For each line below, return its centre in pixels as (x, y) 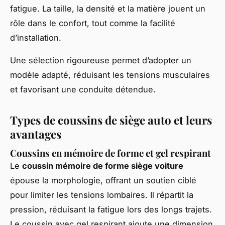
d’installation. (36, 37)
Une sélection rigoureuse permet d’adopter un (101, 60)
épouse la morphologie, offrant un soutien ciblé (103, 181)
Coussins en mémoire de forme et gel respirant (110, 153)
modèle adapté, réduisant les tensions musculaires (110, 75)
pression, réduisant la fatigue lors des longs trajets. (111, 210)
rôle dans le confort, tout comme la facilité (93, 23)
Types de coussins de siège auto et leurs (111, 120)
